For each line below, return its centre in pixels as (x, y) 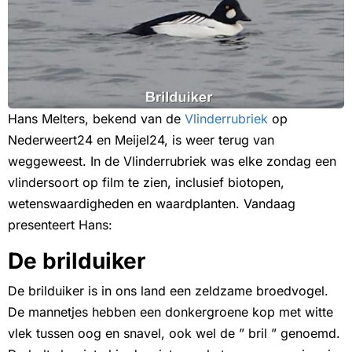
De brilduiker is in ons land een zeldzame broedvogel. (168, 291)
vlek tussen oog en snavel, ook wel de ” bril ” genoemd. (174, 334)
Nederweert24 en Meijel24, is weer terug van (141, 140)
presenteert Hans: (60, 225)
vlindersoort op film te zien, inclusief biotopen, (146, 183)
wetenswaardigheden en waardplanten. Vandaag (152, 204)
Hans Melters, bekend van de (96, 119)
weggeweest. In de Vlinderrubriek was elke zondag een (172, 161)
